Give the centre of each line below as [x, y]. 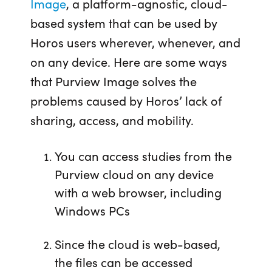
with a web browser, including [138, 192]
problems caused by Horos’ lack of [126, 100]
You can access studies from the [143, 156]
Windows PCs [92, 210]
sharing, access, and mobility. [112, 120]
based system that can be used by [124, 23]
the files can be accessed [123, 262]
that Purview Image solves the [114, 81]
